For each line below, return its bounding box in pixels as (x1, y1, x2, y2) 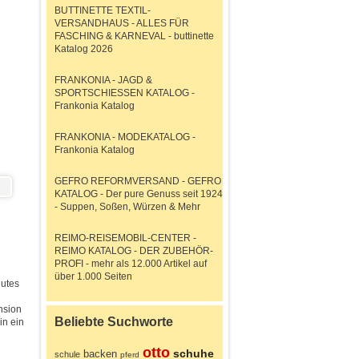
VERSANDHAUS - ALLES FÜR (54, 18, 189, 29)
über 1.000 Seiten (54, 271, 132, 282)
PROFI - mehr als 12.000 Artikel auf (54, 258, 207, 269)
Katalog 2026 (54, 43, 113, 54)
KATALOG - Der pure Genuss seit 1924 (54, 188, 223, 200)
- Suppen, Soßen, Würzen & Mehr (54, 201, 200, 212)
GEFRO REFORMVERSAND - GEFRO (54, 175, 221, 187)
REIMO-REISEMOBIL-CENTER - (54, 232, 196, 244)
